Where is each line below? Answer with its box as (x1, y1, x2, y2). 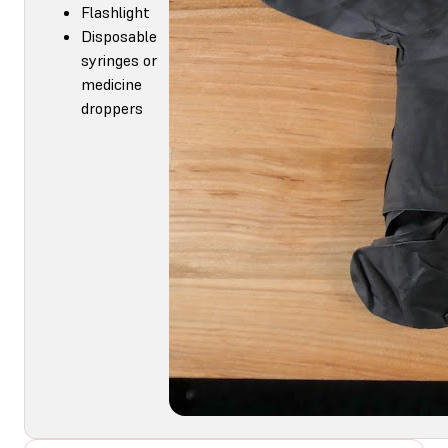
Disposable (81, 25, 157, 46)
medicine (81, 73, 142, 94)
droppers (81, 97, 143, 118)
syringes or (81, 49, 157, 70)
